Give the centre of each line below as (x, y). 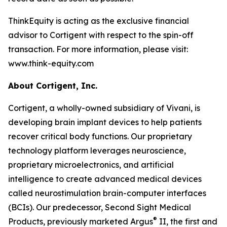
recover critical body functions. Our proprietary (100, 136)
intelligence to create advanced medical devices (105, 179)
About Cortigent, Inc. (53, 86)
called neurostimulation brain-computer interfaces (107, 193)
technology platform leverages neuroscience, (97, 150)
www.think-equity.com (51, 63)
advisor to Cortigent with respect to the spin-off (101, 35)
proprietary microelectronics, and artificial (91, 165)
